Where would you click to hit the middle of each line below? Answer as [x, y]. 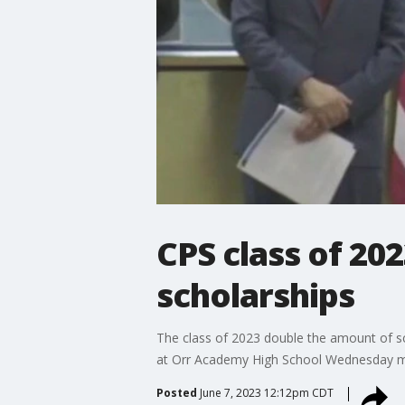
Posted [176, 392]
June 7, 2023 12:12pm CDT [266, 392]
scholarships [255, 295]
